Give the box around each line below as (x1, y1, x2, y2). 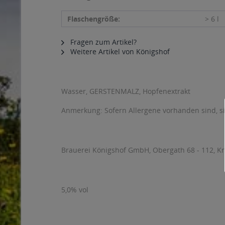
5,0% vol (61, 185, 88, 194)
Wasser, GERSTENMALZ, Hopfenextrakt (61, 86, 190, 96)
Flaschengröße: (67, 14, 120, 24)
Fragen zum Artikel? (68, 37, 137, 47)
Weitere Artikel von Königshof (68, 47, 170, 56)
